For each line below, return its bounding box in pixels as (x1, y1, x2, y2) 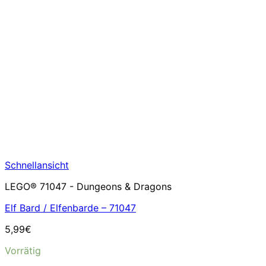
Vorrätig (5, 244, 41, 256)
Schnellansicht (5, 159, 69, 171)
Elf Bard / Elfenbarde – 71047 (5, 201, 136, 214)
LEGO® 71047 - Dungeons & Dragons (5, 180, 172, 192)
